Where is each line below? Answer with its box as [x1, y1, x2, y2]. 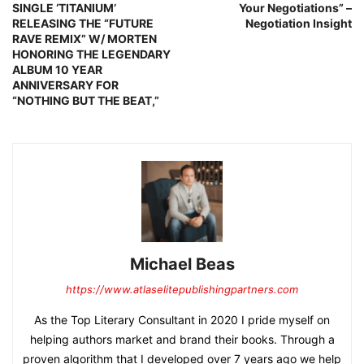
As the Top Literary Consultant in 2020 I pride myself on [34, 312, 330, 327]
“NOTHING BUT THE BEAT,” [12, 93, 159, 107]
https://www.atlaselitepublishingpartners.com [66, 282, 298, 296]
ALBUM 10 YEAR [12, 62, 102, 76]
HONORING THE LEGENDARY [12, 46, 171, 61]
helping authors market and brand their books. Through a [29, 331, 335, 346]
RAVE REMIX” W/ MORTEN [12, 31, 157, 45]
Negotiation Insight [245, 15, 352, 30]
